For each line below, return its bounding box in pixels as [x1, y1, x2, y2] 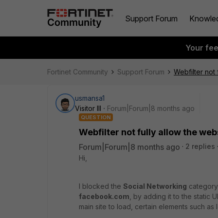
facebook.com [79, 192, 129, 200]
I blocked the [79, 182, 123, 190]
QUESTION [81, 114, 111, 121]
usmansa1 [75, 94, 105, 102]
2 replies [185, 142, 215, 150]
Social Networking [123, 182, 187, 190]
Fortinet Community [47, 68, 108, 76]
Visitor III [75, 104, 101, 112]
